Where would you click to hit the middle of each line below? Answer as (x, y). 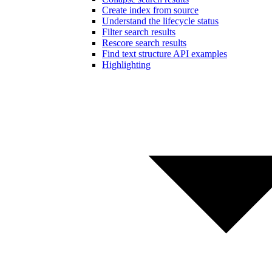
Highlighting (126, 65)
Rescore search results (144, 43)
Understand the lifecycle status (160, 21)
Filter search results (139, 32)
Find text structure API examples (165, 54)
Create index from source (150, 10)
